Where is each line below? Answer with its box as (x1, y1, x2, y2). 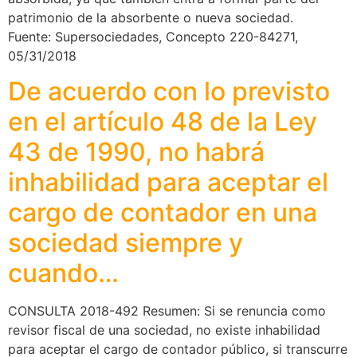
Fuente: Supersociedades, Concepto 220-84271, (8, 28, 298, 45)
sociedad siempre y (8, 226, 243, 258)
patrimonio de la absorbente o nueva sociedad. (8, 9, 293, 25)
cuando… (8, 257, 119, 288)
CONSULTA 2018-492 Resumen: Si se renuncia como (8, 302, 326, 319)
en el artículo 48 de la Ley (8, 105, 317, 137)
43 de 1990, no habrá (8, 135, 265, 167)
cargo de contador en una (8, 196, 317, 228)
